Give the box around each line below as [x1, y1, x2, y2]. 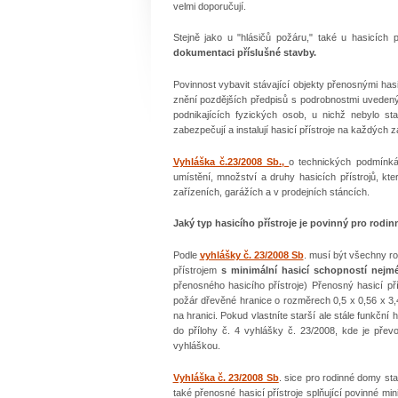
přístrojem [172, 265, 221, 276]
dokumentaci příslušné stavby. [172, 47, 316, 59]
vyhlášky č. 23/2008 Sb [199, 250, 304, 261]
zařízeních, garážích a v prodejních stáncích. [172, 186, 370, 197]
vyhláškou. [172, 340, 220, 352]
